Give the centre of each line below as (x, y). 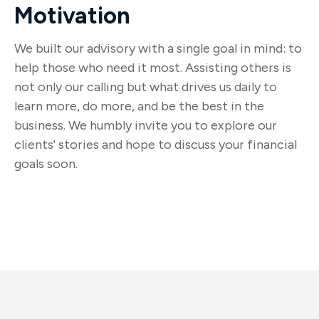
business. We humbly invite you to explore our (146, 125)
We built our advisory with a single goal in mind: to (158, 48)
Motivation (72, 16)
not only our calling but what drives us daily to (146, 87)
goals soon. (46, 164)
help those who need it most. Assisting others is (153, 68)
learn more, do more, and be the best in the (139, 106)
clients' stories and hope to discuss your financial (156, 145)
